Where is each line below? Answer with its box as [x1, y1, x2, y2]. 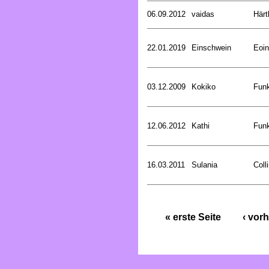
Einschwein [192, 43, 231, 52]
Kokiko [192, 82, 216, 91]
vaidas [192, 9, 214, 19]
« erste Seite [165, 211, 221, 222]
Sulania [192, 160, 217, 169]
